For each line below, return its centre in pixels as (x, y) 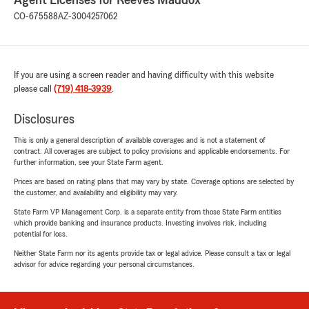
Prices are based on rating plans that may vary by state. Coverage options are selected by (154, 182)
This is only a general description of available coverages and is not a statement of (140, 140)
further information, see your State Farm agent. (89, 162)
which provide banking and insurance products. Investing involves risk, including (140, 223)
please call (34, 89)
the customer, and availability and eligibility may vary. (96, 193)
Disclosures (44, 120)
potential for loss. (41, 234)
